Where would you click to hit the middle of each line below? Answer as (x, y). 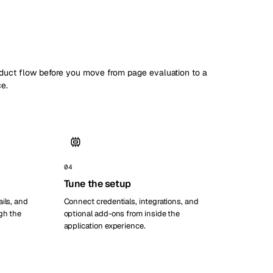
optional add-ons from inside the (122, 214)
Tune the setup (97, 184)
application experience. (105, 226)
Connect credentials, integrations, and (131, 201)
